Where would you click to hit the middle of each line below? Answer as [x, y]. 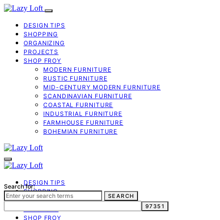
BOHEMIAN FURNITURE [81, 131]
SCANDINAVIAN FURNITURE [88, 96]
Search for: [19, 186]
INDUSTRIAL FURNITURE [83, 114]
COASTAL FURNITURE [78, 105]
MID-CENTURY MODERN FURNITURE [102, 87]
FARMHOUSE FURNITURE [83, 123]
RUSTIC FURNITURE [75, 78]
